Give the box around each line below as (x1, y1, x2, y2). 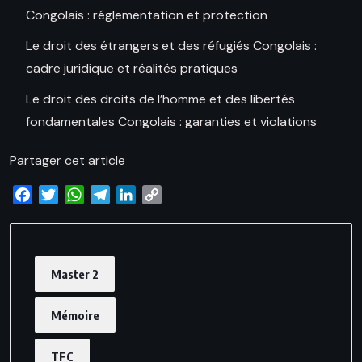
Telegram (110, 186, 164, 204)
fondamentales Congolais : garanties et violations (26, 113, 317, 131)
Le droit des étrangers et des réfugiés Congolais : (26, 37, 317, 55)
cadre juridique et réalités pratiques (26, 60, 238, 78)
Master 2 (51, 267, 99, 282)
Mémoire (51, 308, 99, 323)
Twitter (58, 186, 101, 204)
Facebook (32, 186, 90, 204)
